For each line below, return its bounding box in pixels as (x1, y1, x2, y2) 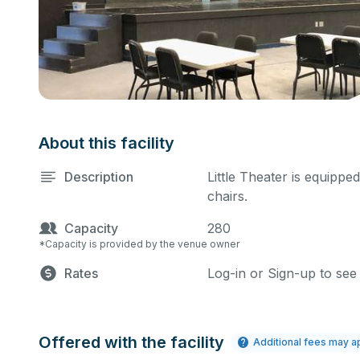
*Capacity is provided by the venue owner (39, 238, 239, 250)
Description (64, 169, 133, 185)
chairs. (207, 188, 247, 204)
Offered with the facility (39, 333, 224, 352)
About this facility (39, 133, 174, 153)
